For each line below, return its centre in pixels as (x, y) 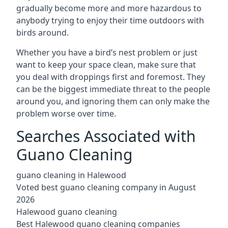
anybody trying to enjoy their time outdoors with (110, 20)
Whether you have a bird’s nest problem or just (107, 52)
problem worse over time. (66, 113)
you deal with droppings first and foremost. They (111, 77)
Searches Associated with (106, 136)
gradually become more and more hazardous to (109, 8)
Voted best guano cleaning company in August (106, 187)
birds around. (42, 33)
